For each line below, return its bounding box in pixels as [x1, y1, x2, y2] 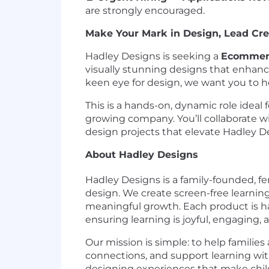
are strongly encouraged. [85, 5, 205, 16]
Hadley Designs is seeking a [85, 50, 221, 62]
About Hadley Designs [85, 149, 198, 160]
